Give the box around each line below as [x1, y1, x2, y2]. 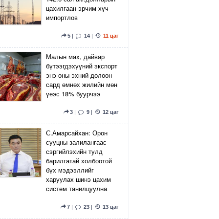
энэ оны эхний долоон [46, 70, 112, 80]
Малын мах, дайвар [46, 52, 105, 61]
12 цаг [101, 109, 119, 115]
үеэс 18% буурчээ [46, 89, 100, 98]
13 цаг [101, 204, 119, 210]
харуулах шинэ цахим [46, 175, 111, 184]
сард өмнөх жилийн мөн [46, 80, 117, 89]
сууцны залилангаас [46, 137, 107, 147]
